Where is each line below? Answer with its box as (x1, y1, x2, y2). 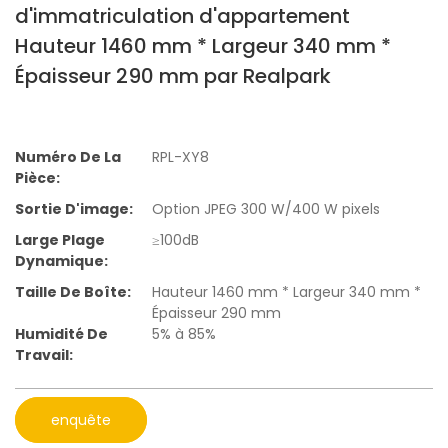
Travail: (15, 345, 73, 366)
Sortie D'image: (15, 199, 133, 220)
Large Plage (15, 230, 105, 251)
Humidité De (15, 324, 108, 345)
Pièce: (15, 168, 60, 189)
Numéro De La (15, 147, 121, 168)
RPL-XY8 (152, 147, 209, 168)
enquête (51, 409, 111, 430)
